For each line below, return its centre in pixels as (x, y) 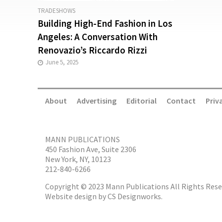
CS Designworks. (135, 196)
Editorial (141, 100)
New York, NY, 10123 (78, 159)
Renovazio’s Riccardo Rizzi (92, 50)
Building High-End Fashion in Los (105, 23)
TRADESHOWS (56, 11)
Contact (181, 100)
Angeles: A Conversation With (97, 37)
